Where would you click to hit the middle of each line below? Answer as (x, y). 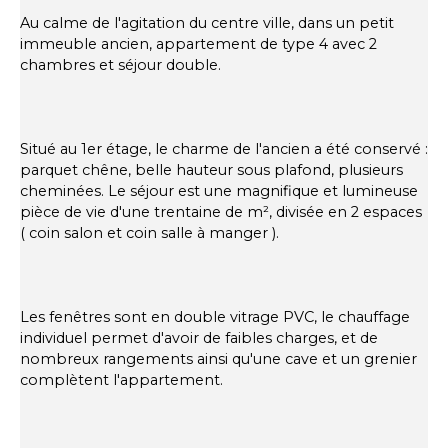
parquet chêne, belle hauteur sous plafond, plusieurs (211, 170)
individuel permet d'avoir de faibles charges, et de (199, 338)
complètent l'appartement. (121, 380)
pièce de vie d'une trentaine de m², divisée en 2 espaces (221, 212)
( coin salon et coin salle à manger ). (149, 233)
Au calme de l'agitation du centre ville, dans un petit (207, 23)
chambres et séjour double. (120, 65)
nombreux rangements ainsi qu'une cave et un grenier (218, 359)
